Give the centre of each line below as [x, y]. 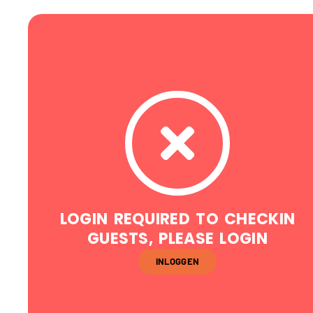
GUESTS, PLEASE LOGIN [177, 239]
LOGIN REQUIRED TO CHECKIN [177, 219]
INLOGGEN [177, 261]
